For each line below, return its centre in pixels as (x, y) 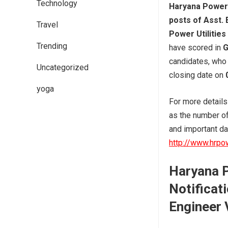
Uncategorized (63, 67)
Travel (47, 25)
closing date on (197, 75)
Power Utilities (197, 34)
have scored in (196, 47)
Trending (52, 46)
